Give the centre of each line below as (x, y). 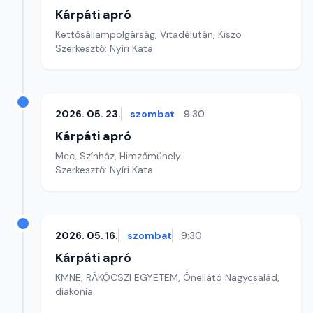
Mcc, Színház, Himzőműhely (118, 156)
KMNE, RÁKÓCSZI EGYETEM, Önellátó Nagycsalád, (167, 277)
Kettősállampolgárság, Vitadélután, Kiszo (148, 34)
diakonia (74, 291)
